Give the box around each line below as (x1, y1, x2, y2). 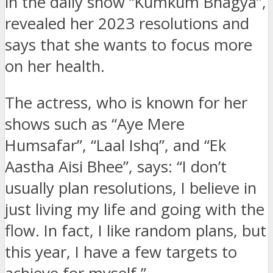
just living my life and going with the (5, 199, 264, 221)
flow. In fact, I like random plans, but (5, 220, 266, 242)
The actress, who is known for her (5, 92, 247, 114)
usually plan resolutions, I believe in (5, 177, 257, 199)
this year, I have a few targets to (5, 241, 237, 263)
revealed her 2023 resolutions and (5, 12, 249, 34)
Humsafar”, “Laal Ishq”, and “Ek (5, 135, 226, 157)
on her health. (5, 55, 105, 77)
